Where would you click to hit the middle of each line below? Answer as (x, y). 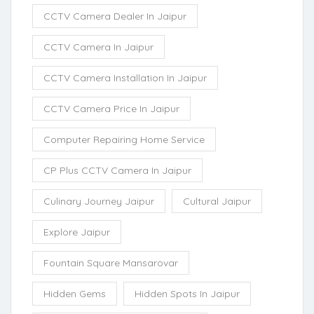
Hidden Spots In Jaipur (187, 293)
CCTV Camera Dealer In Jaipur (115, 16)
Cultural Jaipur (217, 201)
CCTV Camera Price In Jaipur (111, 108)
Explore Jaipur (77, 232)
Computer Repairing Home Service (124, 139)
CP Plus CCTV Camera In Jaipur (117, 170)
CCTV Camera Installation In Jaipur (125, 77)
